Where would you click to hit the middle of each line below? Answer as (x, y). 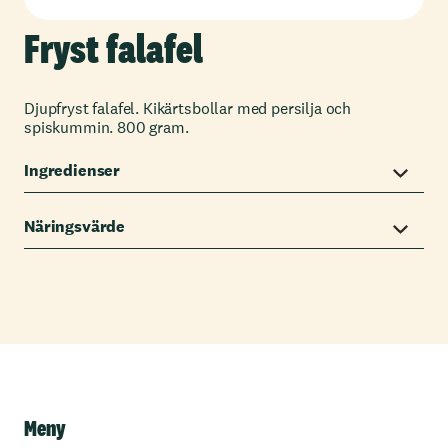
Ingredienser (72, 170)
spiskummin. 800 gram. (106, 127)
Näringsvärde (75, 226)
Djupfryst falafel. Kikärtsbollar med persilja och (188, 108)
